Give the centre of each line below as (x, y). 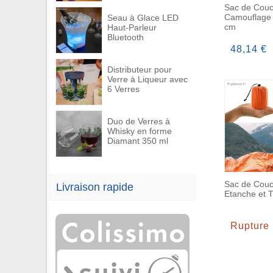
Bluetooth (126, 37)
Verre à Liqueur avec (147, 79)
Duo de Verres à (139, 121)
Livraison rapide (95, 187)
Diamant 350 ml (138, 141)
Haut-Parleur (132, 27)
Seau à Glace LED (143, 18)
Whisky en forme (140, 131)
